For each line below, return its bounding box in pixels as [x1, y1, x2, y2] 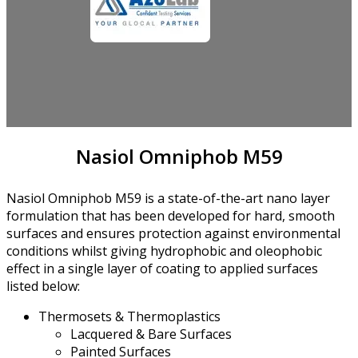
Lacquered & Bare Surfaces [70, 324, 232, 343]
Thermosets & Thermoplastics [38, 307, 221, 325]
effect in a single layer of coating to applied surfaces [6, 259, 318, 277]
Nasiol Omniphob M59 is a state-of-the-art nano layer [6, 189, 330, 207]
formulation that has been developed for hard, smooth [6, 206, 335, 225]
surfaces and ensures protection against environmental [6, 224, 340, 242]
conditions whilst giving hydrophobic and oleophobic [6, 241, 322, 260]
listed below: [6, 276, 80, 295]
